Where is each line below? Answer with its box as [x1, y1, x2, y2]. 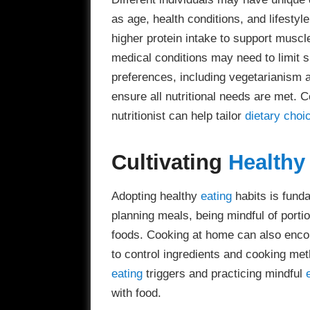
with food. [111, 285, 161, 300]
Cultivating [111, 150, 228, 174]
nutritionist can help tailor [111, 109, 245, 123]
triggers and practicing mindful [142, 266, 306, 280]
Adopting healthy [111, 188, 201, 203]
